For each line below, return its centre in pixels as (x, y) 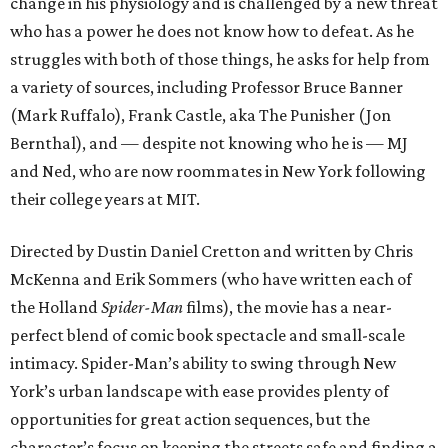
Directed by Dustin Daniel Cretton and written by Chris (211, 251)
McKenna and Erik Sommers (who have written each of (211, 279)
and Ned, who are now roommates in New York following (218, 171)
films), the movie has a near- (287, 307)
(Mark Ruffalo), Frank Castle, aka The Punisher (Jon (200, 115)
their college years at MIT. (105, 199)
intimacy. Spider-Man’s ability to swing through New (203, 363)
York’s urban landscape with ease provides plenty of (199, 391)
